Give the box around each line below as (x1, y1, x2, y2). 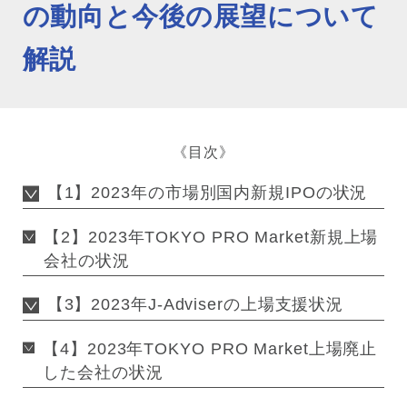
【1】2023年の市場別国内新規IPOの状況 (46, 184, 368, 203)
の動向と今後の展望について (22, 2, 379, 32)
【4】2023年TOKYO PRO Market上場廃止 (43, 339, 378, 358)
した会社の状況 (43, 362, 164, 382)
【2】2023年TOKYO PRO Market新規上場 (44, 227, 379, 246)
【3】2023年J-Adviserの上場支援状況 (46, 295, 344, 314)
